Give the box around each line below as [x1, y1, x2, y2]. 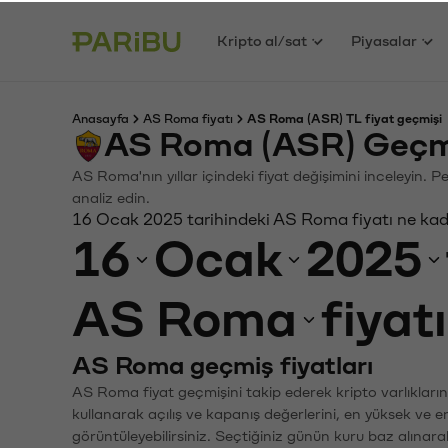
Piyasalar [351, 31, 418, 47]
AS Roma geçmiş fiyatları [72, 351, 373, 377]
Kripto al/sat [217, 31, 308, 47]
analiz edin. [72, 189, 150, 204]
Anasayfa [72, 111, 129, 123]
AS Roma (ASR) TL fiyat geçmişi [247, 111, 442, 123]
